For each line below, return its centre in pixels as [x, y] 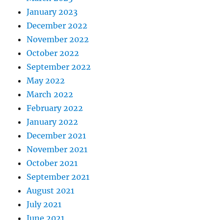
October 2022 [53, 53]
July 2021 [44, 205]
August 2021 [51, 191]
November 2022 [58, 40]
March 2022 [50, 95]
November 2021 [57, 150]
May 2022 [46, 81]
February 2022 [55, 108]
